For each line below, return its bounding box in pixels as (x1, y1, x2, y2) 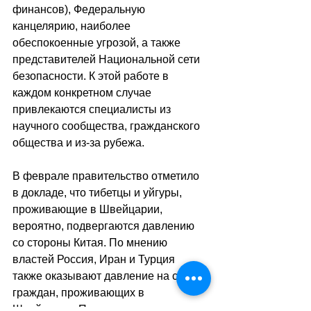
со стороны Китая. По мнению (12, 236, 170, 249)
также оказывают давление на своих (12, 269, 205, 282)
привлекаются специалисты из (12, 103, 174, 115)
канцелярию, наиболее (12, 19, 133, 32)
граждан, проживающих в (12, 286, 147, 299)
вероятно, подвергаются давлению (12, 219, 197, 232)
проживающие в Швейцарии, (12, 203, 165, 215)
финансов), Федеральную (12, 3, 148, 15)
